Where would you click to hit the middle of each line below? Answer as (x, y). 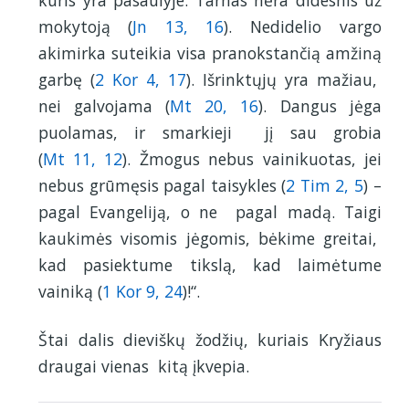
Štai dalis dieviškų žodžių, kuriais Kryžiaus (210, 340)
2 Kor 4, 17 (141, 80)
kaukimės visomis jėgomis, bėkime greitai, (210, 239)
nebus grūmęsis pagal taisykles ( (162, 186)
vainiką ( (70, 292)
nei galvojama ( (104, 106)
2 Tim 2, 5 (325, 186)
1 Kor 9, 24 (142, 292)
